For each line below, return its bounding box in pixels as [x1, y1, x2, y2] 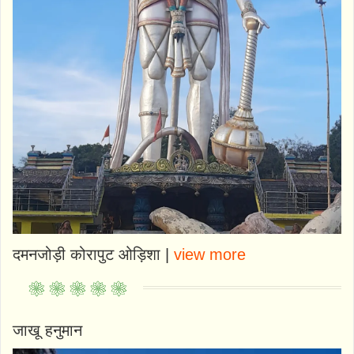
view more [174, 246, 246, 264]
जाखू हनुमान [13, 322, 82, 340]
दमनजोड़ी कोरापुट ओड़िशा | [13, 246, 174, 264]
